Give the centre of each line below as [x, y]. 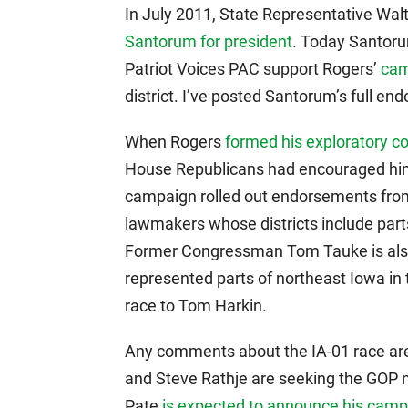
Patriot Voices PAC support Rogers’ [253, 69]
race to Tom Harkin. [196, 306]
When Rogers [175, 142]
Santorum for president [209, 41]
